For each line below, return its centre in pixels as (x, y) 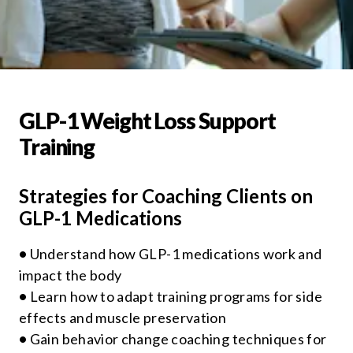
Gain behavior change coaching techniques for (178, 338)
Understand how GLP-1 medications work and (176, 253)
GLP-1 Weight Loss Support (148, 120)
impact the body (71, 275)
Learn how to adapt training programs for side (176, 296)
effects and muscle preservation (123, 317)
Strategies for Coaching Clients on (166, 195)
